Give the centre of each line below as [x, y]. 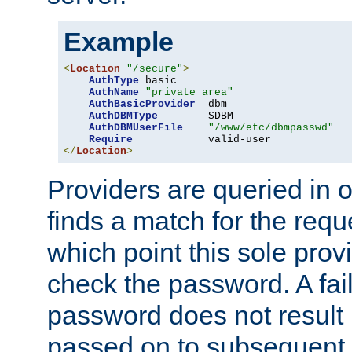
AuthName [114, 92]
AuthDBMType [123, 115]
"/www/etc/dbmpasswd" [271, 127]
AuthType [114, 80]
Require [111, 139]
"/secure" [155, 68]
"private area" [189, 92]
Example [119, 41]
